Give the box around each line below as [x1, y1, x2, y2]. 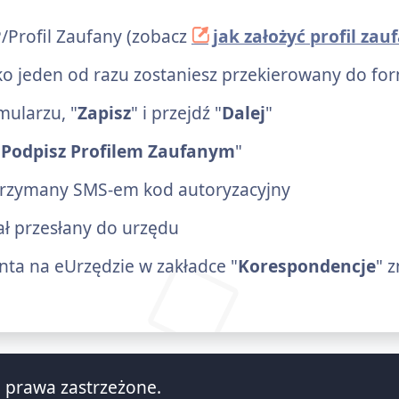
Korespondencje [238, 253, 376, 278]
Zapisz [77, 100, 131, 125]
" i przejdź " [131, 100, 222, 125]
